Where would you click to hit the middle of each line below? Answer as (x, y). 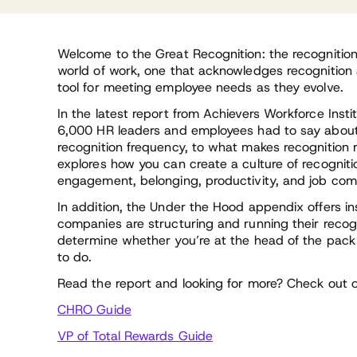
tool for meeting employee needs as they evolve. (200, 87)
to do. (75, 257)
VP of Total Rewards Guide (135, 335)
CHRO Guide (94, 309)
